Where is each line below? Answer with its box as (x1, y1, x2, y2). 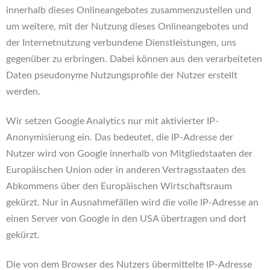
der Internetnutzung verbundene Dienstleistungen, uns (6, 38, 236, 48)
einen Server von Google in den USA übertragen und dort (6, 214, 246, 224)
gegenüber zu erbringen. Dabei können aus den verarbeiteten (6, 54, 262, 64)
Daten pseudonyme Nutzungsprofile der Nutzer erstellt (6, 71, 237, 80)
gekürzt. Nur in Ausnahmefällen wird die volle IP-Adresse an (6, 198, 259, 207)
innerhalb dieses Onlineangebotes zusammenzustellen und (6, 5, 251, 15)
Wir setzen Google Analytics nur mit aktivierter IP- (6, 116, 219, 126)
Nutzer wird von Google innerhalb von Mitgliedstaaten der (6, 149, 253, 159)
